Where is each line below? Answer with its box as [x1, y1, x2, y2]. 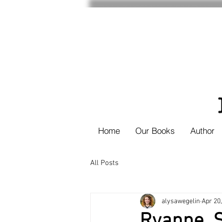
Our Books [135, 125, 175, 136]
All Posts [90, 158, 118, 167]
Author [190, 125, 215, 136]
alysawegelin [162, 197, 200, 206]
